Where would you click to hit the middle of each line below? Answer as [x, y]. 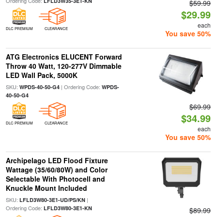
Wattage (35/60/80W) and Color [56, 170]
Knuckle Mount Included [46, 188]
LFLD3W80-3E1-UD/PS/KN [52, 200]
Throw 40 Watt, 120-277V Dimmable [63, 66]
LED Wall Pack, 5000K [41, 75]
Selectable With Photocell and [55, 179]
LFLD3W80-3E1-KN [68, 208]
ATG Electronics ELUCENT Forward [64, 57]
